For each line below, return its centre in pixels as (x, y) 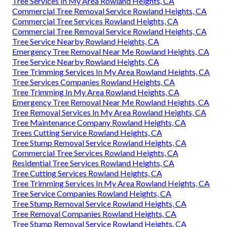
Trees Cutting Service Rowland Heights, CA (87, 133)
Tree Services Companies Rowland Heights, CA (93, 82)
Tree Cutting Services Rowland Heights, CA (87, 173)
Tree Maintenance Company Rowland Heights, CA (99, 123)
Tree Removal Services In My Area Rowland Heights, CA (109, 112)
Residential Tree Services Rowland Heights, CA (93, 163)
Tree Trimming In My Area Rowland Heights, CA (96, 92)
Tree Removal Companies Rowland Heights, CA (94, 214)
